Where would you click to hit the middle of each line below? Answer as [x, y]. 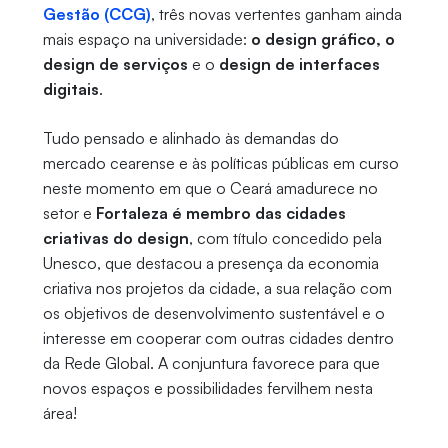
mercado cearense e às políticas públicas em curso [220, 163]
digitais [70, 89]
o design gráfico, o [322, 39]
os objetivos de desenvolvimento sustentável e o [213, 313]
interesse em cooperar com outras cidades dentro [218, 338]
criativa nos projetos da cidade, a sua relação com [217, 288]
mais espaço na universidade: [146, 39]
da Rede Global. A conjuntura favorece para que [211, 363]
